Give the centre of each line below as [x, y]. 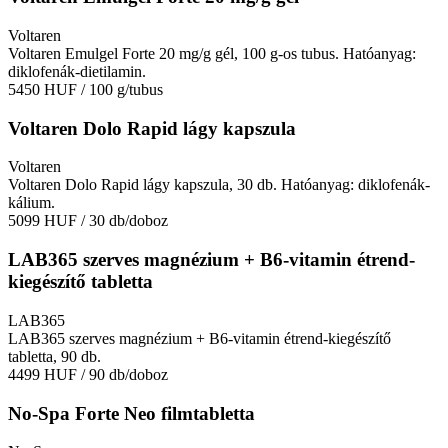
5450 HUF [42, 89]
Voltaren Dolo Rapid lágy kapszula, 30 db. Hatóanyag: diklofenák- [219, 185]
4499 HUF [42, 374]
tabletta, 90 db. [54, 356]
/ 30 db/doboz [124, 221]
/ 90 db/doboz [124, 374]
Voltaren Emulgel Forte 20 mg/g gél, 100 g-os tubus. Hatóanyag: [212, 53]
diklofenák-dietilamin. [77, 71]
